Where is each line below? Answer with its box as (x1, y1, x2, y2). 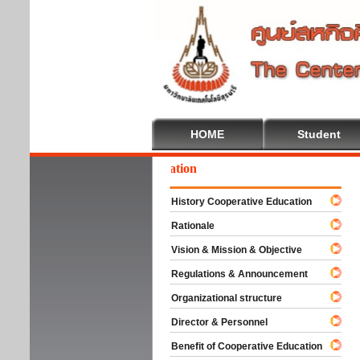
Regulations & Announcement (157, 268, 308, 280)
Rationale (157, 220, 215, 231)
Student (297, 128, 341, 141)
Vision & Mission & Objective (157, 244, 302, 256)
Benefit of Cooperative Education (157, 341, 322, 352)
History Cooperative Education (157, 196, 312, 207)
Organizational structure (157, 292, 282, 304)
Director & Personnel (157, 317, 268, 328)
